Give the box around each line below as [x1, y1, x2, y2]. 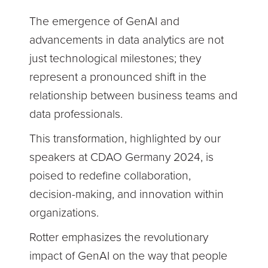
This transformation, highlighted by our [29, 132, 221, 147]
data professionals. [29, 107, 123, 122]
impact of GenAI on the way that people [29, 249, 228, 264]
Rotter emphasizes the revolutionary [29, 230, 209, 245]
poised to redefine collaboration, [29, 169, 191, 184]
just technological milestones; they [29, 51, 202, 66]
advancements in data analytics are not [29, 33, 224, 48]
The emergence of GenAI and [29, 14, 180, 29]
